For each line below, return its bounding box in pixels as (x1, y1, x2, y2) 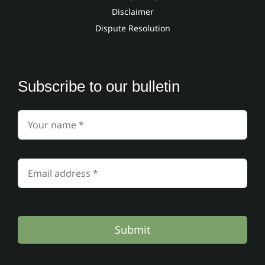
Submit (114, 222, 151, 237)
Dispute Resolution (95, 22, 170, 34)
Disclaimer (111, 5, 154, 17)
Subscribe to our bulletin (17, 77, 180, 95)
